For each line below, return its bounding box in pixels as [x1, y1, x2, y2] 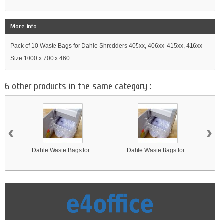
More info [10, 22, 37, 31]
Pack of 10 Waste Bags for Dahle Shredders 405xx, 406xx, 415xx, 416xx [10, 42, 202, 50]
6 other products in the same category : [5, 81, 152, 92]
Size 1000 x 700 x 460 [10, 55, 70, 62]
